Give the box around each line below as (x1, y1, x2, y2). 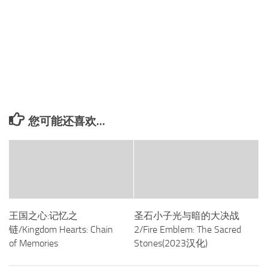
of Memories (9, 237, 58, 249)
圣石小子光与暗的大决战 (134, 210, 239, 222)
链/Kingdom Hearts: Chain (9, 224, 113, 236)
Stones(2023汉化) (134, 237, 208, 249)
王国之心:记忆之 (9, 210, 78, 222)
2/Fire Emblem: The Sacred (134, 224, 241, 236)
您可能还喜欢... (28, 114, 106, 129)
